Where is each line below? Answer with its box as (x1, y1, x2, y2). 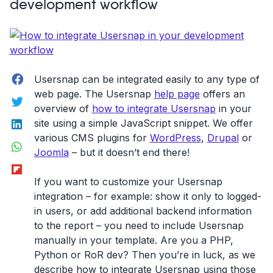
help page (154, 87, 200, 100)
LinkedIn (24, 115, 55, 125)
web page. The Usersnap (34, 87, 154, 100)
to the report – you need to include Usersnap (34, 219, 244, 232)
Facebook (25, 70, 63, 80)
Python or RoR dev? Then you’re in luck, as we (34, 248, 255, 261)
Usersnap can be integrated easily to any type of (34, 73, 260, 85)
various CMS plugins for (34, 131, 150, 144)
